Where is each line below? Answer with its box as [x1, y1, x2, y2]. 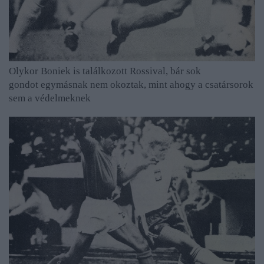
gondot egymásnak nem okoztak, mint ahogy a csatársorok [9, 78, 253, 90]
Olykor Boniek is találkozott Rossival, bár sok [9, 65, 201, 77]
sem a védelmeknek [9, 92, 91, 104]
